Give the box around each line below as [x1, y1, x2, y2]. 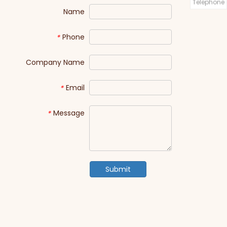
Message [53, 108, 85, 118]
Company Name [25, 57, 85, 67]
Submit [105, 164, 131, 174]
